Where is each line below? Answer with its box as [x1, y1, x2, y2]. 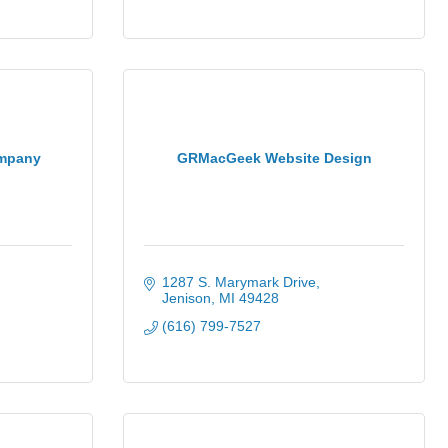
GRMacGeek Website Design [176, 149, 372, 166]
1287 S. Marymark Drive [161, 274, 316, 290]
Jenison [161, 290, 211, 306]
